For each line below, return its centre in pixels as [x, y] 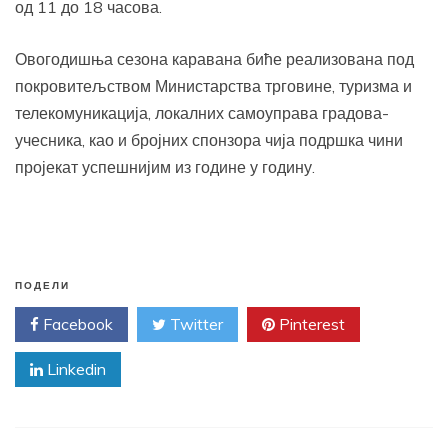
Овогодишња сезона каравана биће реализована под [214, 59]
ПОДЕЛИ [42, 286]
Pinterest [310, 324]
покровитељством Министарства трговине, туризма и [213, 86]
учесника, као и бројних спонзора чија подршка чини [209, 140]
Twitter [194, 324]
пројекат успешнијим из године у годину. [165, 167]
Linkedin [74, 369]
